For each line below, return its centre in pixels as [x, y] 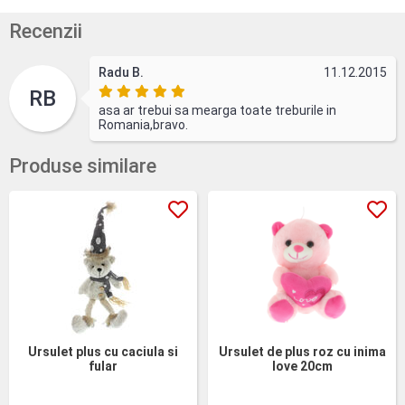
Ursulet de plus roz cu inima [302, 352]
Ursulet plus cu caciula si [103, 352]
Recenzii [46, 31]
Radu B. [121, 72]
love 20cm [302, 366]
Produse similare [83, 166]
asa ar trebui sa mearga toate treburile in [217, 110]
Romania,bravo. [143, 125]
